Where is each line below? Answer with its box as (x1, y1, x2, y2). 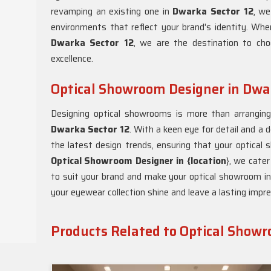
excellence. (51, 51, 93, 66)
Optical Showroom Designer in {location (51, 154, 226, 168)
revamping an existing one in (51, 4, 173, 19)
